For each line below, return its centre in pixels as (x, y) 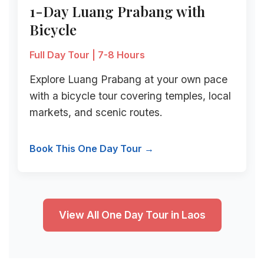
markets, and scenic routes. (96, 112)
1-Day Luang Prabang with (117, 11)
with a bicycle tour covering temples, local (130, 96)
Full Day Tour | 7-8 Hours (87, 55)
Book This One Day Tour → (92, 148)
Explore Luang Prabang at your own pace (128, 79)
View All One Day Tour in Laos (132, 215)
